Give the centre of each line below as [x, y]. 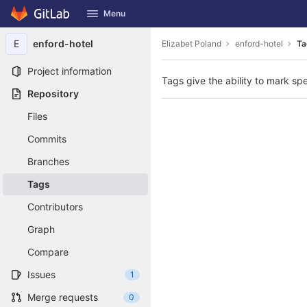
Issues [41, 274]
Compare [48, 252]
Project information [70, 71]
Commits [47, 139]
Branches [48, 161]
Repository [53, 94]
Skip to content [45, 20]
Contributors [55, 207]
